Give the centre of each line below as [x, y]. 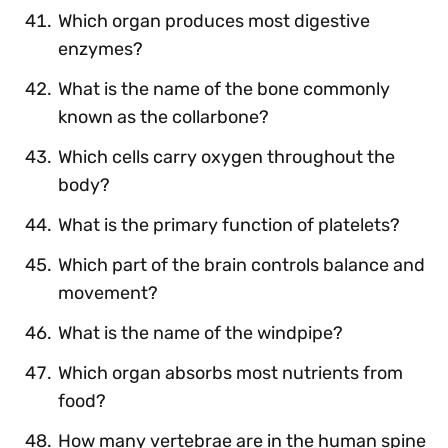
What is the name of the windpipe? [200, 332]
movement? [108, 292]
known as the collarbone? [163, 116]
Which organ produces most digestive [214, 20]
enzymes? [100, 48]
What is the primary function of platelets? [229, 224]
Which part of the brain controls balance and [241, 264]
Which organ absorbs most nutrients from [230, 372]
